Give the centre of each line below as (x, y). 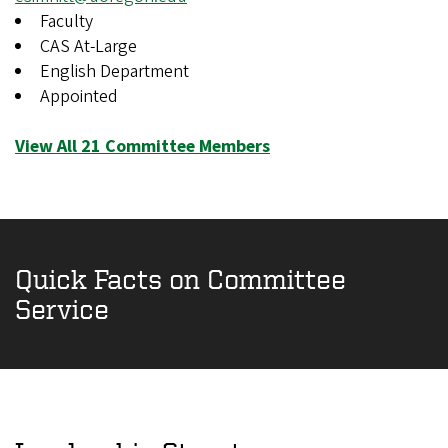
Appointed (79, 96)
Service (62, 308)
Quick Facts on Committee (180, 278)
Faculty (66, 21)
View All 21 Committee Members (142, 146)
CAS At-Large (88, 46)
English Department (114, 71)
